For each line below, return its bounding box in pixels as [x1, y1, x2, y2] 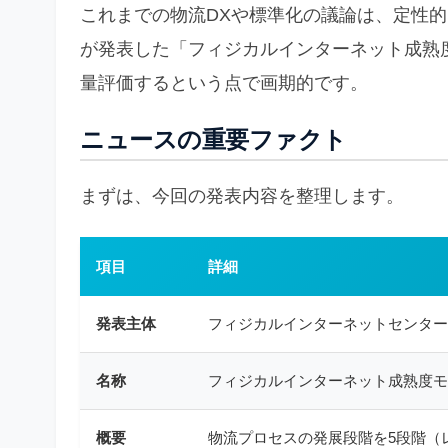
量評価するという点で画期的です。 [80, 73, 368, 94]
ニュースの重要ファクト [80, 125, 347, 155]
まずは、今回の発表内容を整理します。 [80, 186, 404, 207]
